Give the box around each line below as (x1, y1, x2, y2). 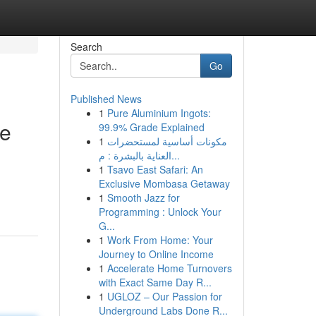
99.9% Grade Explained (98, 120, 205, 134)
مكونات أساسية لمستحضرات (107, 134, 227, 148)
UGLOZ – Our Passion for (107, 289, 222, 303)
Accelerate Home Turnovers (107, 261, 232, 275)
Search (70, 39, 102, 54)
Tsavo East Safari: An (107, 162, 203, 176)
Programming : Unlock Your (98, 205, 221, 219)
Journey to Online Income (98, 247, 214, 261)
